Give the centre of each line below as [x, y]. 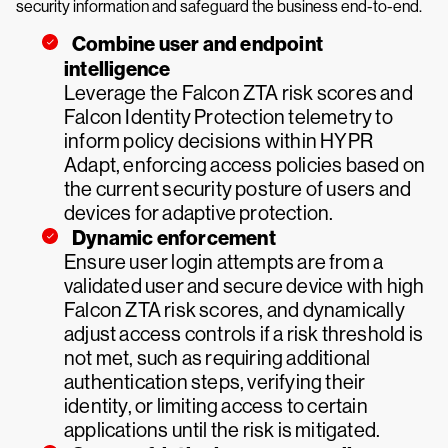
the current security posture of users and [238, 189]
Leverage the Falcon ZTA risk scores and [238, 93]
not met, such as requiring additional [217, 358]
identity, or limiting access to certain [216, 406]
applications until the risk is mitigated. [222, 430]
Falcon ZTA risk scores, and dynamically [234, 310]
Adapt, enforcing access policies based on [245, 165]
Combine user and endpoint [197, 44]
